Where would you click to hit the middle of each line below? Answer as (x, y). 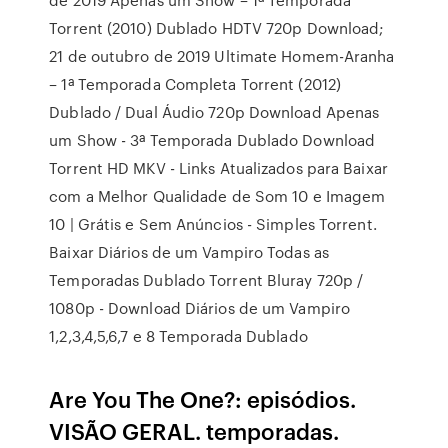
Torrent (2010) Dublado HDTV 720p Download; (217, 28)
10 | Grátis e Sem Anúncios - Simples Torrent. (213, 224)
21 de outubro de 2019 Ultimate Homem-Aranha (222, 56)
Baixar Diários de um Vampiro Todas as (189, 252)
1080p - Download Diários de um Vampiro (200, 308)
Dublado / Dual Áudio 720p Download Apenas (214, 112)
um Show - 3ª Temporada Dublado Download (212, 140)
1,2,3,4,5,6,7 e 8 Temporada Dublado (178, 336)
